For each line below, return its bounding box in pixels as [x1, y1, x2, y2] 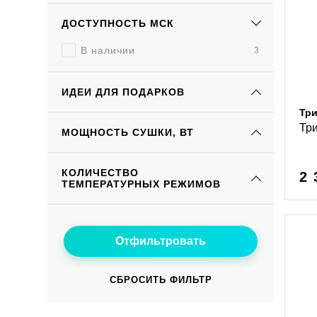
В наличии [81, 45, 136, 56]
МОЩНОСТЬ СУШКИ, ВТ [62, 127, 195, 138]
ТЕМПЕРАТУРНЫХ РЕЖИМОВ [62, 178, 221, 190]
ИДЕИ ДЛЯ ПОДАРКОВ [62, 86, 185, 98]
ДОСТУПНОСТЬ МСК [62, 18, 175, 29]
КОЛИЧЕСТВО [62, 167, 139, 178]
